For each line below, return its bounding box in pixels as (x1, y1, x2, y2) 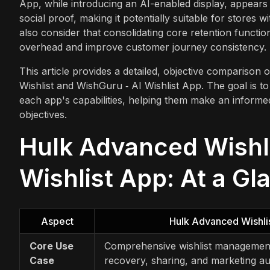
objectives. (19, 108, 67, 121)
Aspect (40, 215, 74, 227)
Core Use (30, 239, 74, 252)
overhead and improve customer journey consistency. (19, 40, 266, 53)
